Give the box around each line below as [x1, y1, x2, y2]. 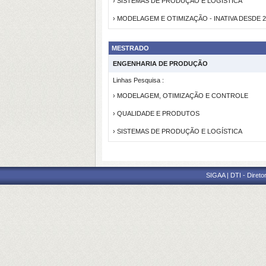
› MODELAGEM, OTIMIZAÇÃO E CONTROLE [113, 92, 248, 99]
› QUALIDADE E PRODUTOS [113, 110, 199, 117]
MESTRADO [112, 45, 149, 52]
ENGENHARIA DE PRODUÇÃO [113, 60, 208, 67]
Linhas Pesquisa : [113, 77, 164, 84]
